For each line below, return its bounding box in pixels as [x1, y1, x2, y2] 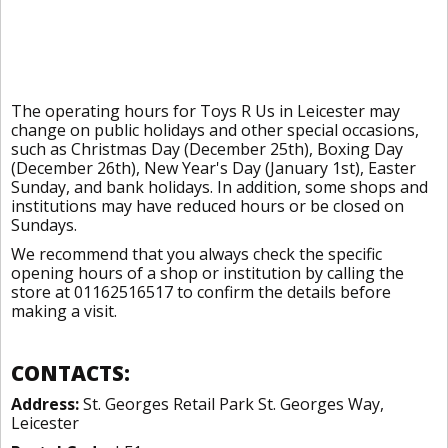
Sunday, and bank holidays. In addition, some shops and [11, 176, 428, 198]
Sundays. [11, 214, 77, 236]
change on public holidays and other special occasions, [11, 119, 419, 141]
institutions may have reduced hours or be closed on [11, 195, 404, 217]
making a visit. [11, 300, 117, 322]
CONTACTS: [11, 359, 130, 387]
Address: [11, 393, 79, 415]
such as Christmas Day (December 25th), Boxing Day [11, 138, 403, 160]
